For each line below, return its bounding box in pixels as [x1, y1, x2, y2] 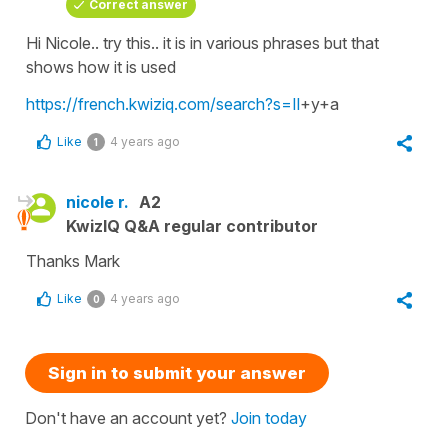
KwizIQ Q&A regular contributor [66, 216, 318, 237]
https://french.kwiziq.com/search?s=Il [26, 94, 300, 115]
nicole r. [66, 192, 129, 213]
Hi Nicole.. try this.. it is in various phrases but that [26, 33, 379, 54]
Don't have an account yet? [25, 408, 231, 429]
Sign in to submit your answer [48, 363, 306, 384]
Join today [231, 408, 307, 429]
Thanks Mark [26, 251, 120, 272]
